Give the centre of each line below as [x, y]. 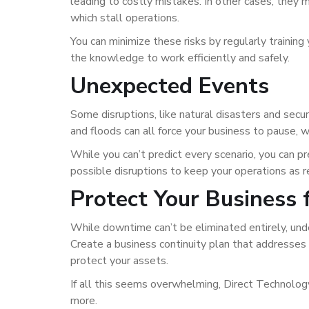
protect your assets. [119, 260]
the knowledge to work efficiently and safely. [180, 58]
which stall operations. [125, 18]
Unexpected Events [170, 86]
